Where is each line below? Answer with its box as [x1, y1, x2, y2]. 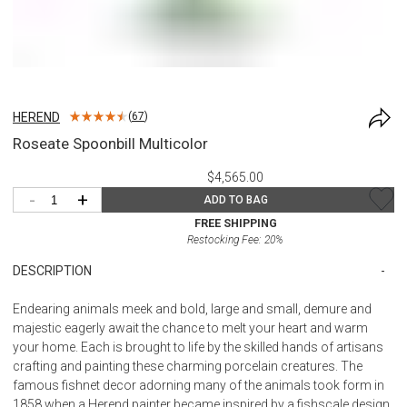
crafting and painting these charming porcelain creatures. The [13, 358, 362, 373]
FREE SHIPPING [194, 215, 277, 230]
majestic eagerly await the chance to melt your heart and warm [13, 320, 368, 335]
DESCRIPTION [13, 263, 92, 278]
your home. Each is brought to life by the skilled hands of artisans [13, 339, 383, 354]
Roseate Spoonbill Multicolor [13, 134, 208, 153]
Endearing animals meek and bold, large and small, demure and [13, 301, 372, 316]
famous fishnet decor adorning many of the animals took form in [13, 377, 384, 392]
